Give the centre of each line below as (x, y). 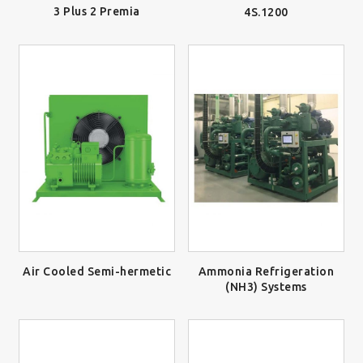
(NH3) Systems (266, 287)
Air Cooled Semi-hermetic (97, 272)
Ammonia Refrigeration (266, 272)
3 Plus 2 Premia (97, 12)
